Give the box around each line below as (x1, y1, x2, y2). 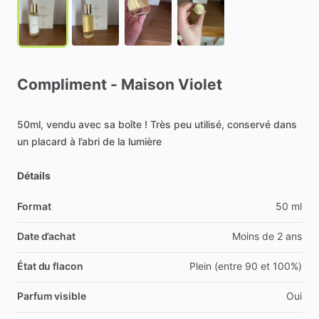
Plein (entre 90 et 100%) (189, 260, 302, 272)
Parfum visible (17, 290, 86, 302)
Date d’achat (17, 230, 75, 242)
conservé (227, 118, 271, 130)
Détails (17, 169, 51, 182)
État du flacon (17, 260, 83, 272)
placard (31, 135, 67, 147)
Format (17, 200, 51, 212)
